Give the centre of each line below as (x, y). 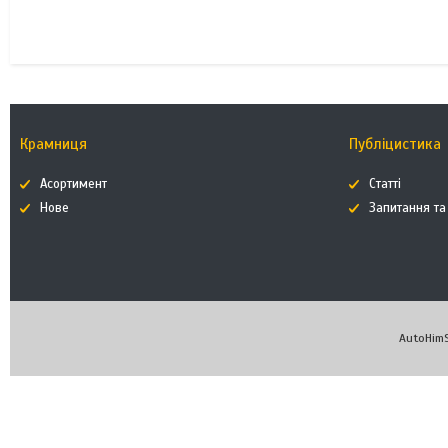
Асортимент (74, 184)
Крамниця (54, 144)
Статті (385, 184)
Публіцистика (395, 144)
